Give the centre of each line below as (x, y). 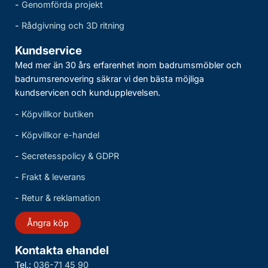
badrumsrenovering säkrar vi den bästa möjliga (109, 79)
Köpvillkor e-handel (60, 135)
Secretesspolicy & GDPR (70, 156)
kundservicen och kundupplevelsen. (88, 93)
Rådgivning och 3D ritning (73, 26)
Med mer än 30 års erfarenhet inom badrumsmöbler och (128, 65)
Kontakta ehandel (62, 251)
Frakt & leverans (54, 177)
